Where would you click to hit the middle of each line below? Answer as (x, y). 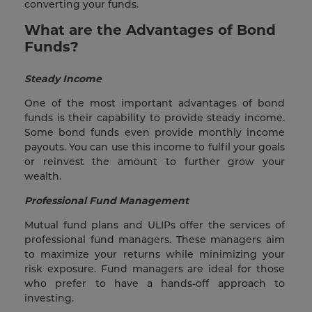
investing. (52, 298)
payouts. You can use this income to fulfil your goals (155, 147)
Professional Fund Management (107, 201)
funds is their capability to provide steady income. (155, 118)
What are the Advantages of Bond (150, 30)
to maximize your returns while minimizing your (155, 255)
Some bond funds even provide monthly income (155, 133)
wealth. (46, 177)
